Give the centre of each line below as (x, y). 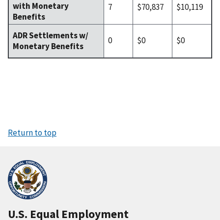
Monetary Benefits (48, 46)
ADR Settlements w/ (51, 35)
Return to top (32, 133)
